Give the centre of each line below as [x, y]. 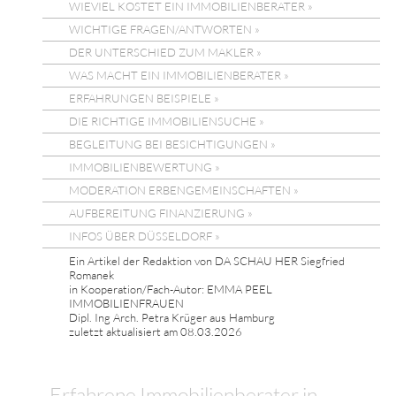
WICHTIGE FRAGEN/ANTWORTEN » [164, 29]
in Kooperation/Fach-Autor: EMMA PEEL [171, 289]
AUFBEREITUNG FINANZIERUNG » [161, 213]
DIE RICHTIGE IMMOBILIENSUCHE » [167, 121]
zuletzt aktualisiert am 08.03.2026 [156, 331]
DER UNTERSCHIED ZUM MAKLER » [165, 52]
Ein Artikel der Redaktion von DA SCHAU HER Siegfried [207, 260]
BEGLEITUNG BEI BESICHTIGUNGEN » [172, 144]
